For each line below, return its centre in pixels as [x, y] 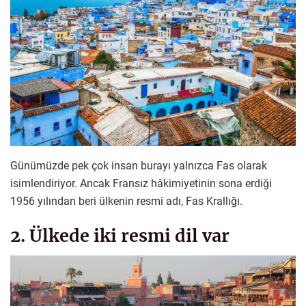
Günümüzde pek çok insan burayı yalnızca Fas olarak [139, 166]
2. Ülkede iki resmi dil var [120, 235]
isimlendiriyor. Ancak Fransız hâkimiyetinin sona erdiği [141, 184]
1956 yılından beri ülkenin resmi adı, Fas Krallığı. [126, 201]
